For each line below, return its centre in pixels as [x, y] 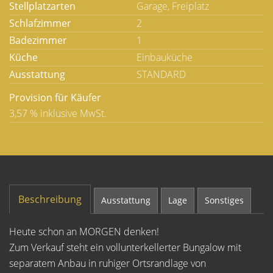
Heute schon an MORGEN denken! [84, 232]
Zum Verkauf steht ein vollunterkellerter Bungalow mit [125, 247]
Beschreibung [50, 199]
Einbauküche [165, 57]
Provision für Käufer [55, 97]
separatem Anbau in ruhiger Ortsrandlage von [108, 263]
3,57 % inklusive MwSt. [58, 113]
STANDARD [161, 74]
